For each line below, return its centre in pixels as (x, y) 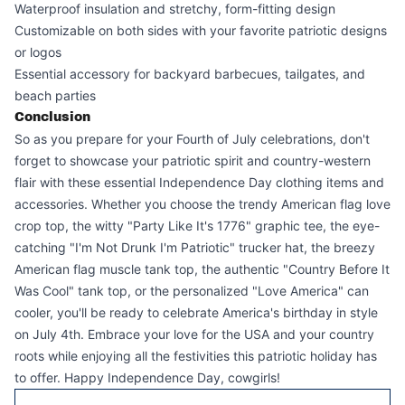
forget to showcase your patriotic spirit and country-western (193, 160)
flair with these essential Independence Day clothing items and (199, 182)
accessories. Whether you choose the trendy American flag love (202, 204)
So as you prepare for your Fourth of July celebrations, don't (192, 139)
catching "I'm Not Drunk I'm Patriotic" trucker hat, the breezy (195, 247)
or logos (38, 52)
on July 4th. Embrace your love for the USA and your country (194, 334)
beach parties (55, 95)
